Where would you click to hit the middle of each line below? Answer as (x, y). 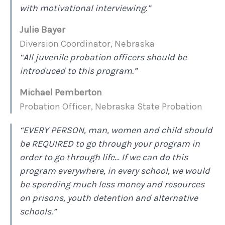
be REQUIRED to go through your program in (110, 144)
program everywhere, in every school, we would (115, 171)
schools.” (38, 212)
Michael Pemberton (61, 93)
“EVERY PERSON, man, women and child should (116, 130)
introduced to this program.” (78, 71)
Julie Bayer (42, 30)
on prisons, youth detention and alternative (109, 198)
